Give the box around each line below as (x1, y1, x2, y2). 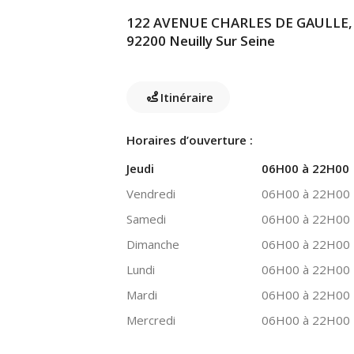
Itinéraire (160, 88, 213, 105)
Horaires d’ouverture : (126, 132, 253, 148)
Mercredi (126, 312, 175, 328)
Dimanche (126, 236, 179, 252)
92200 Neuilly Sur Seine (126, 32, 275, 50)
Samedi (126, 211, 166, 227)
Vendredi (126, 186, 175, 201)
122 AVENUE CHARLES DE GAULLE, (126, 13, 352, 32)
